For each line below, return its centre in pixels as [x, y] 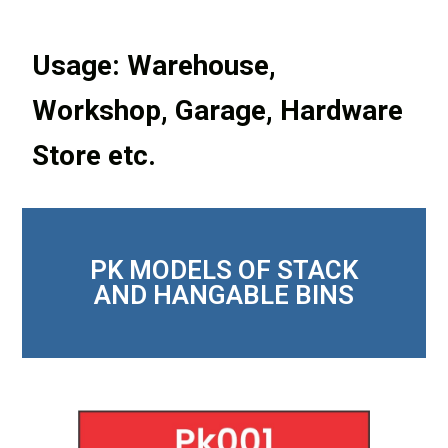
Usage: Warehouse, [154, 65]
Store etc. [94, 155]
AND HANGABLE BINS [224, 294]
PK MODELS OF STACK [224, 269]
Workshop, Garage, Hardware [218, 110]
